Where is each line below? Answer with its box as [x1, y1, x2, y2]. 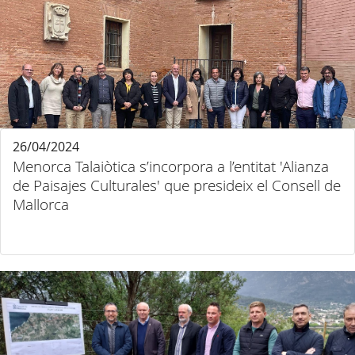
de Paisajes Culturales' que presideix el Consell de [13, 175, 341, 196]
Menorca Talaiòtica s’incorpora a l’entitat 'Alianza [13, 156, 329, 177]
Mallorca [13, 194, 69, 215]
